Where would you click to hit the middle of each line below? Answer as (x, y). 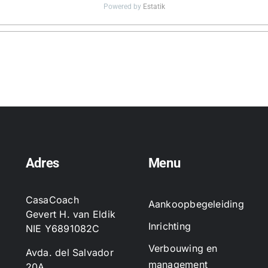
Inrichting (169, 226)
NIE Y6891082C (63, 228)
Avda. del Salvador (69, 252)
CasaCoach (52, 200)
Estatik (154, 6)
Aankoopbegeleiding (196, 204)
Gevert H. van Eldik (71, 214)
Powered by (123, 6)
